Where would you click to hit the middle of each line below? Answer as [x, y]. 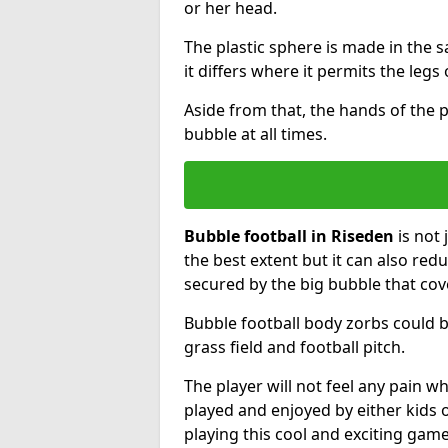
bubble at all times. [255, 133]
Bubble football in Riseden [289, 235]
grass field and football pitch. [294, 346]
